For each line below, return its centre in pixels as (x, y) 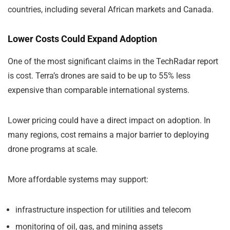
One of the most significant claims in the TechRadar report (113, 61)
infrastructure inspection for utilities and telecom (103, 209)
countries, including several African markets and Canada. (111, 9)
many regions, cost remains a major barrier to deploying (108, 135)
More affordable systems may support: (78, 179)
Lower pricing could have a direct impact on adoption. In (109, 120)
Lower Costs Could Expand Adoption (82, 39)
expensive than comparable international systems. (99, 90)
